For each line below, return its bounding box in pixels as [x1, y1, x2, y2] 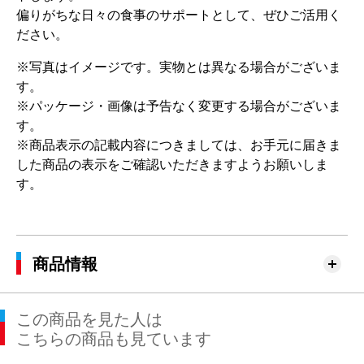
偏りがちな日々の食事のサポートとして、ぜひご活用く [16, 8, 341, 23]
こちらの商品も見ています [16, 330, 211, 349]
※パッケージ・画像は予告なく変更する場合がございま [16, 99, 341, 114]
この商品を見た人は [16, 310, 162, 329]
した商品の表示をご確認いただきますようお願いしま [16, 158, 328, 172]
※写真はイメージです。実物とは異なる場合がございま [16, 60, 341, 75]
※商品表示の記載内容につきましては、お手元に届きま [16, 138, 341, 153]
